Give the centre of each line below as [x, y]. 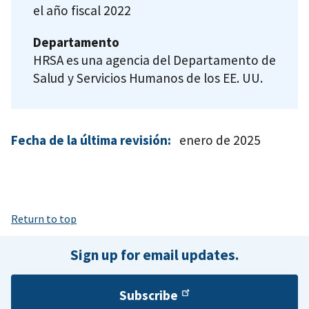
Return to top [44, 218]
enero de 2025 [220, 140]
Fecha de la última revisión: [91, 140]
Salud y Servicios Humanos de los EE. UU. [148, 78]
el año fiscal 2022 [82, 11]
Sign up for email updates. [154, 255]
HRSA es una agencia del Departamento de [154, 60]
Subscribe [149, 295]
